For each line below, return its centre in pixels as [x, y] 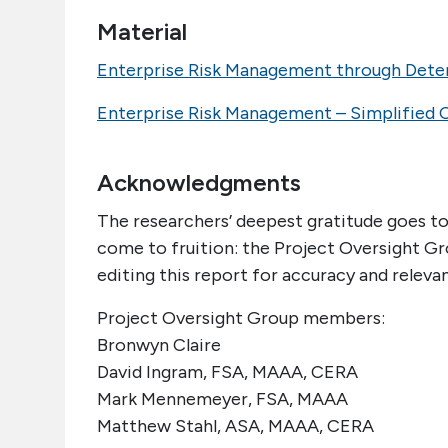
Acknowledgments [199, 182]
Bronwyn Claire [159, 345]
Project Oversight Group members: [241, 318]
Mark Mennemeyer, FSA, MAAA [222, 399]
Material [142, 31]
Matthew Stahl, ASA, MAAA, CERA [235, 426]
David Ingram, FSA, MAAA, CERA [227, 372]
